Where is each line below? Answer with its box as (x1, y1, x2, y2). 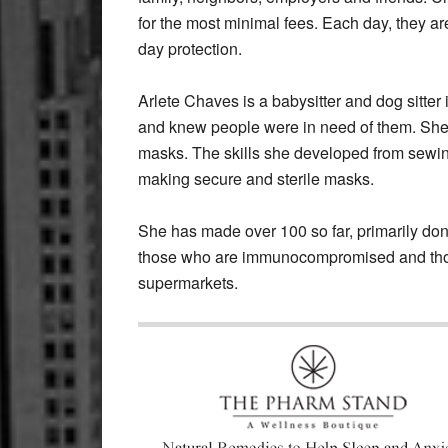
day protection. (138, 36, 242, 60)
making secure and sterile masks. (138, 166, 374, 190)
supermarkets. (138, 270, 238, 294)
